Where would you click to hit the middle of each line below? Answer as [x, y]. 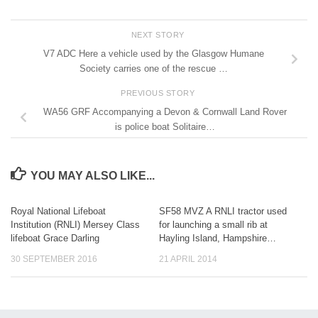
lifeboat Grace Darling [55, 238]
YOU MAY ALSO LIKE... [92, 175]
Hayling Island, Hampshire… [218, 238]
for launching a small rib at [213, 224]
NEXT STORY [159, 35]
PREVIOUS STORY [159, 93]
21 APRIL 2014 [188, 259]
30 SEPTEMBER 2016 [54, 259]
